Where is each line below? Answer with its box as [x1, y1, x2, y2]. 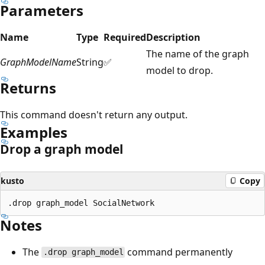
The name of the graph [146, 47, 249, 60]
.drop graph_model [43, 247, 124, 257]
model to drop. [146, 63, 213, 77]
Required [104, 30, 146, 44]
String [76, 55, 104, 69]
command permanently [125, 245, 233, 258]
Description [146, 30, 201, 44]
